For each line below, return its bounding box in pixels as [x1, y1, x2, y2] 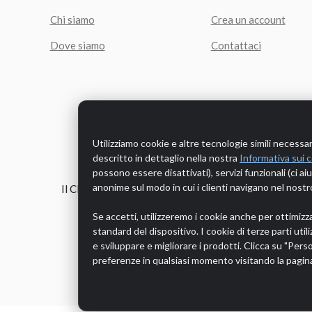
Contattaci [210, 39, 261, 52]
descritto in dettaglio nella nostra [93, 152, 240, 164]
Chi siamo [49, 13, 95, 26]
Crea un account [210, 13, 286, 26]
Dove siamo [49, 39, 105, 52]
